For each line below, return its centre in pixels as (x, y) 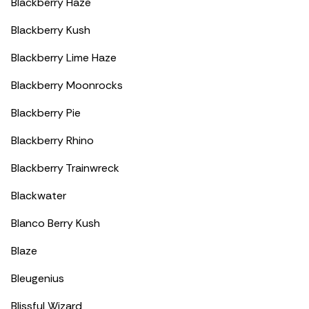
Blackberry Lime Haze (64, 58)
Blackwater (39, 196)
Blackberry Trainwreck (65, 168)
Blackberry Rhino (52, 140)
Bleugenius (38, 278)
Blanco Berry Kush (56, 223)
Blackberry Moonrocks (67, 85)
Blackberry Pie (46, 113)
